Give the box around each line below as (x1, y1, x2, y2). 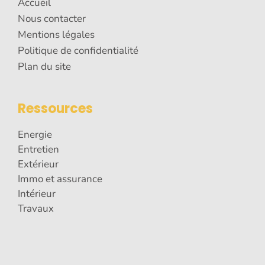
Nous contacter (18, 12, 86, 26)
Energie (18, 128, 52, 142)
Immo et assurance (18, 172, 102, 186)
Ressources (18, 99, 93, 118)
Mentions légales (18, 28, 95, 42)
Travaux (18, 202, 54, 216)
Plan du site (18, 60, 71, 74)
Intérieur (18, 187, 56, 201)
